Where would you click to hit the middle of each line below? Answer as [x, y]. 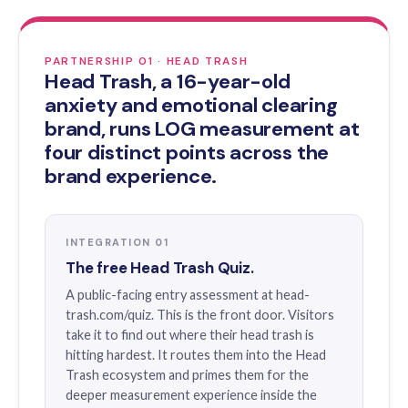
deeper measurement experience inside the [191, 395]
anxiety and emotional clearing [191, 105]
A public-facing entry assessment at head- [188, 295]
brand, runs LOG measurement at [202, 129]
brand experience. [131, 176]
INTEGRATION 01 [117, 242]
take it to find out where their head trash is [190, 335]
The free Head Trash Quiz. [160, 268]
